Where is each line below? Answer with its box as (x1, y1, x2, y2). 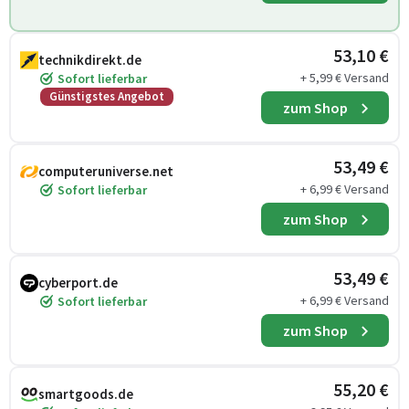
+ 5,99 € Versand (300, 69, 389, 86)
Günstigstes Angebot (49, 89, 164, 104)
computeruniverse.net (38, 163, 173, 180)
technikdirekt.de (38, 51, 142, 68)
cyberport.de (38, 274, 118, 291)
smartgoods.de (38, 385, 133, 403)
